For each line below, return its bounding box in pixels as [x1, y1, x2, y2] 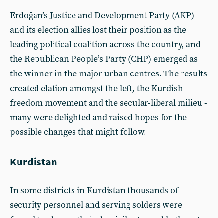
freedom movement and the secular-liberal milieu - [10, 97, 207, 109]
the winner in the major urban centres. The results [10, 68, 207, 79]
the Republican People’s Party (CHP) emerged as [10, 53, 198, 65]
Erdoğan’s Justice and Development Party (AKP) [10, 9, 194, 21]
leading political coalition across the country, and [10, 38, 200, 50]
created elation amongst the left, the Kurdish [10, 82, 183, 94]
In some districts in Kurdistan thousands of [10, 184, 178, 196]
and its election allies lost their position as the [10, 24, 186, 36]
